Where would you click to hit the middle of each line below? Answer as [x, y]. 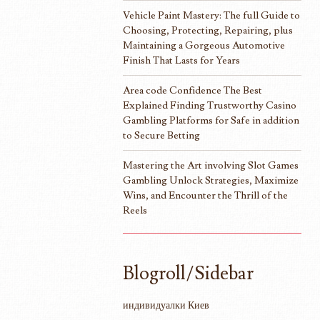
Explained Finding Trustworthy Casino [210, 105]
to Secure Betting [161, 135]
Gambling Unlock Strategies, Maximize [211, 180]
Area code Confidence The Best [192, 90]
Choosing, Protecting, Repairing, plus [208, 30]
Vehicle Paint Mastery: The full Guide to [211, 15]
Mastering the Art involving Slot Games [211, 165]
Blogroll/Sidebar [188, 273]
